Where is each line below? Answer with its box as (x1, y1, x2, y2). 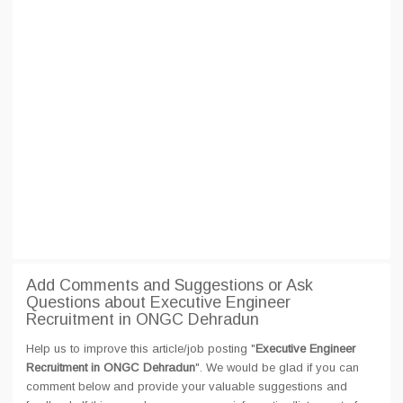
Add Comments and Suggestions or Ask (26, 276, 313, 294)
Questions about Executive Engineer (26, 293, 291, 311)
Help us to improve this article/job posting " (26, 342, 255, 355)
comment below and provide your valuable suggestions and (26, 380, 347, 393)
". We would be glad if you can (195, 361, 359, 374)
